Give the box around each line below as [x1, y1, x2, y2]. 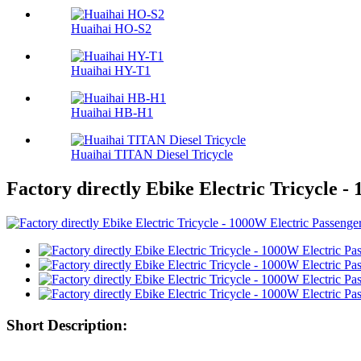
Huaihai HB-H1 [71, 106, 153, 120]
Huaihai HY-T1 [71, 64, 151, 78]
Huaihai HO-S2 [71, 22, 151, 36]
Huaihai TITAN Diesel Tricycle [71, 147, 233, 162]
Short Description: [6, 316, 127, 334]
